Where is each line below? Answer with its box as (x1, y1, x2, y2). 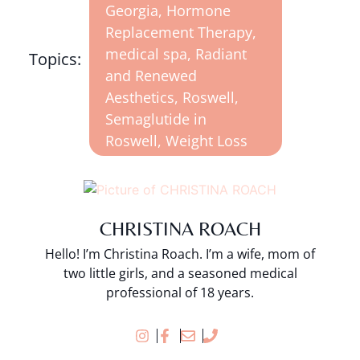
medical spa (104, 44, 187, 64)
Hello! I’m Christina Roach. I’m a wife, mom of (45, 245, 315, 264)
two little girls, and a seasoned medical (63, 264, 297, 283)
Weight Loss (165, 131, 247, 151)
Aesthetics (104, 88, 174, 108)
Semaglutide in (104, 109, 207, 129)
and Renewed (104, 66, 197, 86)
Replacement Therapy (104, 22, 252, 43)
